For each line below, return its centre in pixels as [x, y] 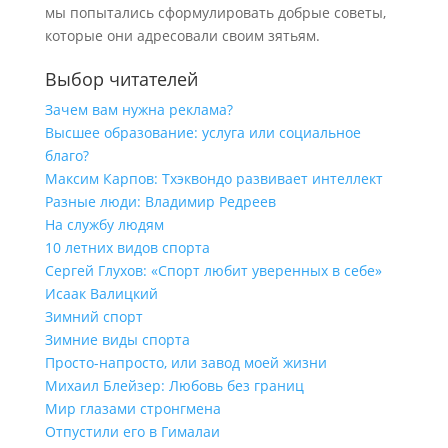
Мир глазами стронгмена [132, 408]
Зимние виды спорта [117, 339]
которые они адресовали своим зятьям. [182, 35]
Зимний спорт [93, 316]
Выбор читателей [121, 79]
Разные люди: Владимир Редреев [160, 201]
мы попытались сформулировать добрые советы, [215, 12]
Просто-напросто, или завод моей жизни [185, 362]
